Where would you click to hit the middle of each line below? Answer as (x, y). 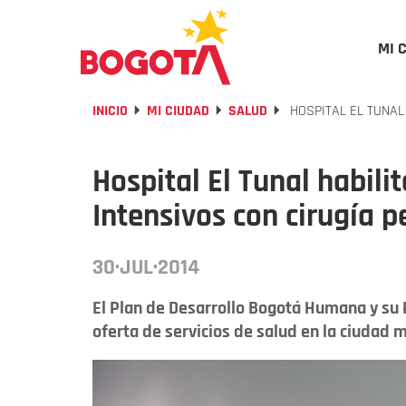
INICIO (110, 111)
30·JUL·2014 (146, 267)
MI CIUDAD (178, 111)
